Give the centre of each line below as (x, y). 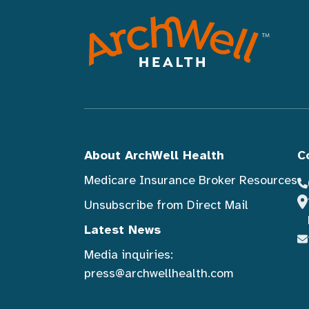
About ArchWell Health (154, 155)
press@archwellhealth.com (159, 273)
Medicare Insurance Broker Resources (190, 180)
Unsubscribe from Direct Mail (166, 205)
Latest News (122, 229)
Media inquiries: (128, 254)
